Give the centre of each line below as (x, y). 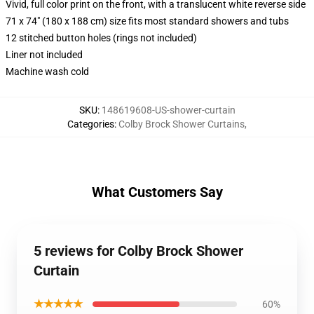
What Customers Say (157, 192)
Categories (91, 124)
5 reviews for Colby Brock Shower (138, 251)
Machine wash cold (47, 71)
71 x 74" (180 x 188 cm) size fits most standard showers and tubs (147, 21)
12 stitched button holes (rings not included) (101, 38)
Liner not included (44, 55)
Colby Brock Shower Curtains (182, 124)
